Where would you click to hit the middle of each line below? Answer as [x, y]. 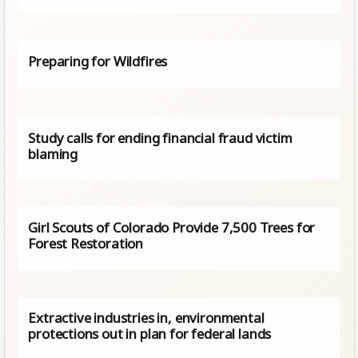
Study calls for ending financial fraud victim [160, 137]
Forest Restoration [87, 244]
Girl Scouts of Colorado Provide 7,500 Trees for [172, 228]
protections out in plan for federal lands [150, 334]
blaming [53, 153]
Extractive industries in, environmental [146, 318]
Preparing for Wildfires [98, 61]
